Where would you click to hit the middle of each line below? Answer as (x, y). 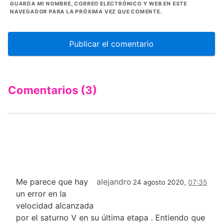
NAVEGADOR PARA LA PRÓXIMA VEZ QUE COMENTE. (86, 12)
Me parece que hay (52, 182)
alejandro (114, 182)
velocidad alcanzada (55, 206)
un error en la (41, 194)
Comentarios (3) (53, 90)
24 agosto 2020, (161, 182)
